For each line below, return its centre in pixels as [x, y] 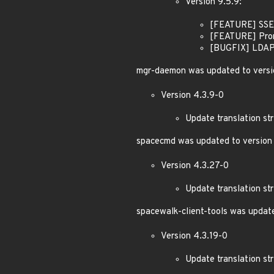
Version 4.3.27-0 [195, 166]
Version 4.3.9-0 [192, 96]
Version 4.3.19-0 [194, 236]
